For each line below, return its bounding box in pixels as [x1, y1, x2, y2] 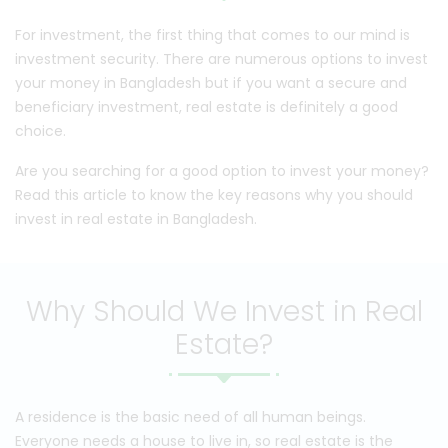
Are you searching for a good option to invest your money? [15, 161, 429, 181]
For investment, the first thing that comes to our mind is [15, 25, 410, 45]
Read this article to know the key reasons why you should [15, 185, 413, 205]
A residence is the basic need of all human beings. [15, 407, 366, 427]
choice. [15, 121, 66, 141]
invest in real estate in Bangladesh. [15, 209, 257, 229]
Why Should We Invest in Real [25, 292, 423, 331]
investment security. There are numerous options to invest [15, 49, 428, 69]
